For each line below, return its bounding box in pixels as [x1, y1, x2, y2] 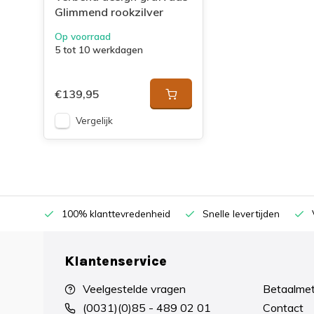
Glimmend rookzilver [55, 5, 163, 19]
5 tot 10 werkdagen [55, 43, 143, 55]
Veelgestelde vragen [83, 282, 186, 296]
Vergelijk [76, 114, 113, 126]
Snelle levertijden [203, 207, 280, 219]
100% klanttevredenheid [62, 207, 170, 219]
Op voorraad [55, 30, 111, 42]
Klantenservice [64, 253, 167, 269]
